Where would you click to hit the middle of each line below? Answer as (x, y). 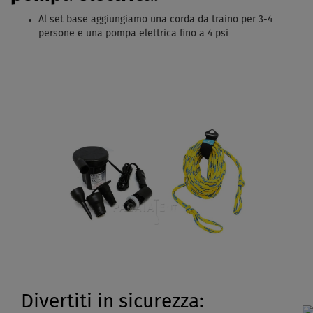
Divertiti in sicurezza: (112, 301)
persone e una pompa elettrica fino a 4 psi (133, 34)
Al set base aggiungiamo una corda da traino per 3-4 (155, 20)
